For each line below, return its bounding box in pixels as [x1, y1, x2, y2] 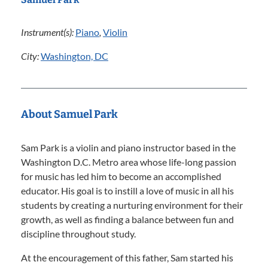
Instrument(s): [21, 26, 75, 38]
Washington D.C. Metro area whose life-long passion [21, 156, 236, 167]
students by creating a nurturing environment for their [21, 199, 243, 211]
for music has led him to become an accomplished [21, 170, 221, 182]
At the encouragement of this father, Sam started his [21, 252, 233, 263]
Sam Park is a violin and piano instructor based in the [21, 142, 236, 153]
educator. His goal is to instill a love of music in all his [21, 185, 234, 196]
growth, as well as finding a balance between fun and [21, 214, 234, 225]
